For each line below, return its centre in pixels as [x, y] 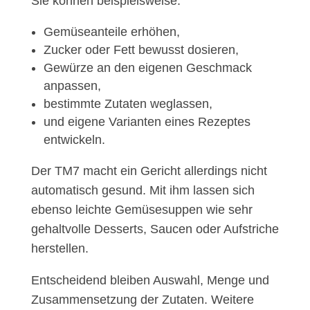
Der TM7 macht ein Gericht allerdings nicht [149, 171]
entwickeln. [74, 140]
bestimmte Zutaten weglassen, [128, 104]
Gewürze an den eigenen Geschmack [147, 68]
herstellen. [60, 249]
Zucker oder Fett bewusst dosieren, [141, 50]
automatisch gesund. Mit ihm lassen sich [143, 191]
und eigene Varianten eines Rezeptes [147, 122]
